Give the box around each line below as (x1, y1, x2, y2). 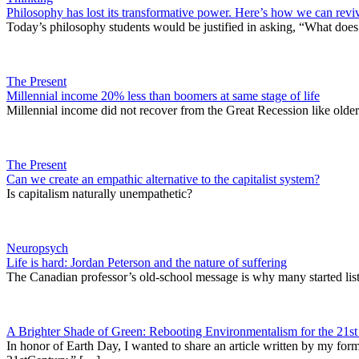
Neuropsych (6, 241, 68, 256)
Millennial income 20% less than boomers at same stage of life (6, 89, 320, 103)
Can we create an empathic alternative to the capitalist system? (6, 172, 320, 187)
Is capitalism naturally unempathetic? (6, 187, 192, 201)
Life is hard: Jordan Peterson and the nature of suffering (6, 256, 287, 270)
